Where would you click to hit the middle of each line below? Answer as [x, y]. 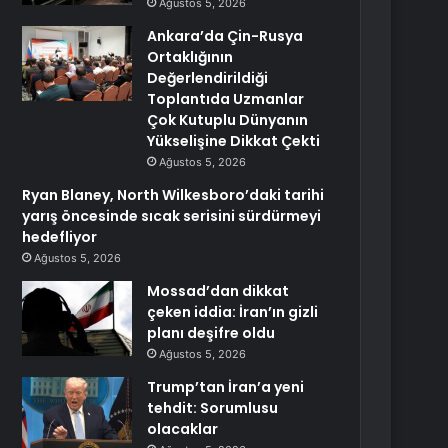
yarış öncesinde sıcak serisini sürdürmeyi [172, 216]
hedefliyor [60, 237]
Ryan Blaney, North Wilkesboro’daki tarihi [173, 195]
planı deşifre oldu [211, 333]
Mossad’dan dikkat [218, 291]
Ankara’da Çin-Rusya [225, 36]
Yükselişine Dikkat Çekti [234, 141]
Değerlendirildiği [208, 78]
